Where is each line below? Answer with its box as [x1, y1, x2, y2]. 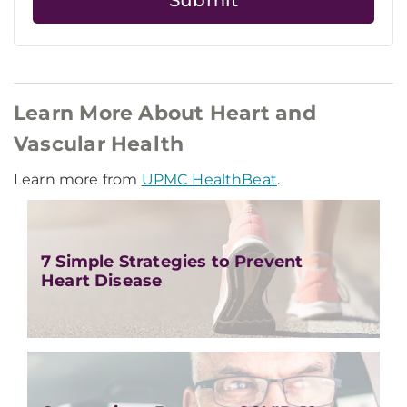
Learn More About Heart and [14, 101, 316, 126]
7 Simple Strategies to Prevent [41, 251, 303, 272]
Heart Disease [41, 270, 163, 291]
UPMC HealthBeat [141, 171, 277, 189]
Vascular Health [14, 132, 184, 157]
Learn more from [14, 171, 142, 189]
